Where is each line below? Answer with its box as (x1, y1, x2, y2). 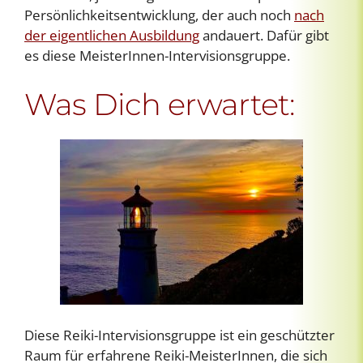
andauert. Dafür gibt (199, 25, 329, 45)
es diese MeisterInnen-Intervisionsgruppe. (24, 45, 290, 65)
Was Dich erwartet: (24, 85, 294, 122)
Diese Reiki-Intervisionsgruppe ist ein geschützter (24, 325, 335, 344)
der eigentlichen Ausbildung (24, 25, 199, 45)
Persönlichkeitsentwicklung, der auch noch (24, 5, 294, 24)
